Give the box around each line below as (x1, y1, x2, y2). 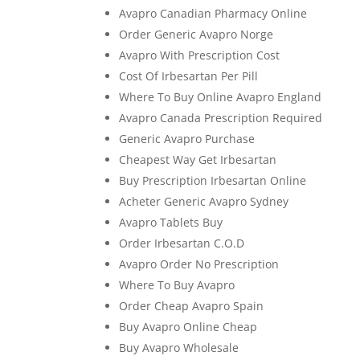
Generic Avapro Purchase (119, 131, 256, 146)
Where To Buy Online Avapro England (119, 89, 322, 104)
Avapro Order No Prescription (119, 256, 280, 272)
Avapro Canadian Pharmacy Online (119, 6, 308, 21)
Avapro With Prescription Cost (119, 47, 280, 63)
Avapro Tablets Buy (119, 215, 223, 230)
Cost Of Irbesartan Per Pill (119, 68, 259, 84)
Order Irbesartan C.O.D (119, 235, 245, 251)
